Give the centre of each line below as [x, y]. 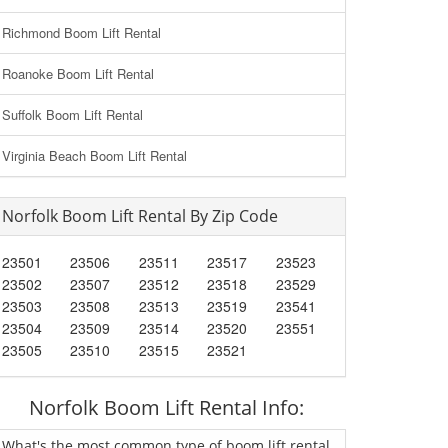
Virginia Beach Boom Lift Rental [94, 155]
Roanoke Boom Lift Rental [78, 73]
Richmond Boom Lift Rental [81, 32]
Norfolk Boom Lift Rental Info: [166, 407]
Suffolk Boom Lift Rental [72, 114]
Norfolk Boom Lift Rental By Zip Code [140, 216]
